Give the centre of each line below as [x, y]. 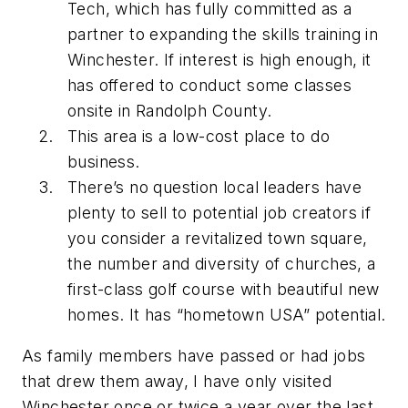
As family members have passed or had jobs [194, 356]
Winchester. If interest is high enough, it [219, 59]
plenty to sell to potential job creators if [219, 212]
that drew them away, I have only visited [177, 382]
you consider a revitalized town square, [218, 238]
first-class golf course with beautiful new [224, 289]
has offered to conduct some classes [209, 85]
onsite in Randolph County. [170, 110]
